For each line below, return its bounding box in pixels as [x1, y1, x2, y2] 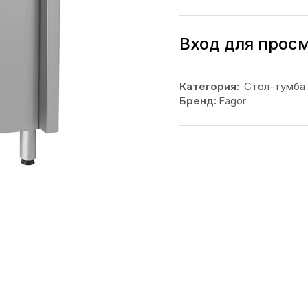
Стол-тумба [243, 80, 305, 93]
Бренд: [179, 94, 217, 107]
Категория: [179, 80, 239, 93]
